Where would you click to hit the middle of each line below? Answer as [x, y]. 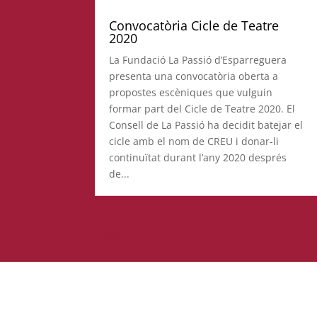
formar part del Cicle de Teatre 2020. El [202, 109]
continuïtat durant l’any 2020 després [198, 158]
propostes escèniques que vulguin [191, 93]
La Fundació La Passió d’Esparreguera [198, 60]
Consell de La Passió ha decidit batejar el [206, 125]
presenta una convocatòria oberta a [194, 76]
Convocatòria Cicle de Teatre [194, 26]
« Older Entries [131, 235]
